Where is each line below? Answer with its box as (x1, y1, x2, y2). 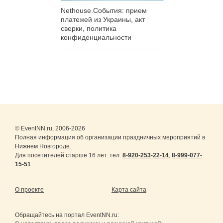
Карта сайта (111, 186, 146, 193)
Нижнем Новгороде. (15, 142, 71, 150)
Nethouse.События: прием (60, 6, 147, 14)
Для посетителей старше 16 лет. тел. (15, 151, 122, 159)
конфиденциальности (60, 33, 131, 41)
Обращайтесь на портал (15, 211, 86, 219)
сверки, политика (60, 24, 116, 32)
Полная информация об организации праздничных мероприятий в (15, 133, 205, 141)
